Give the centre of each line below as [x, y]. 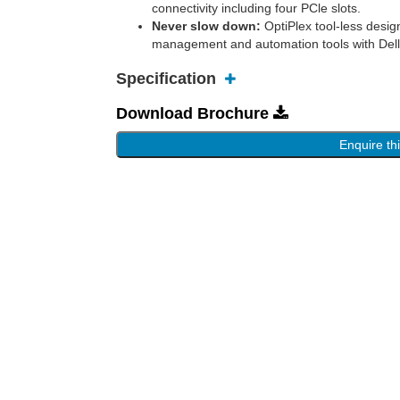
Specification [166, 79]
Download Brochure [194, 113]
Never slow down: [206, 26]
